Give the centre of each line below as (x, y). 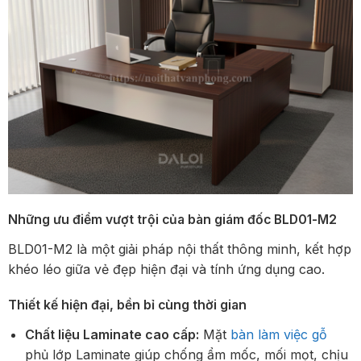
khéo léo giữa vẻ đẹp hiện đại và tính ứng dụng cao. (166, 270)
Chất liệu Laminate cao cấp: (112, 335)
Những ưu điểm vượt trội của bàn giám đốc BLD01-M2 (172, 219)
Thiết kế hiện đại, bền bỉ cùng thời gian (127, 305)
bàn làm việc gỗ (278, 335)
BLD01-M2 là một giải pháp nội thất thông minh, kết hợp (180, 249)
